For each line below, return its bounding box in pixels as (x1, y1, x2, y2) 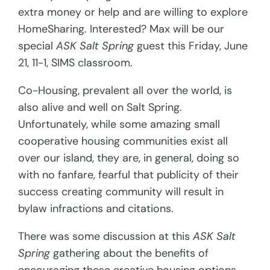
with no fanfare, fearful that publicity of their (18, 168, 239, 183)
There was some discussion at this (18, 229, 193, 244)
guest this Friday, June (134, 39, 248, 54)
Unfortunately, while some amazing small (18, 117, 221, 132)
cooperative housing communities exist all (18, 134, 228, 149)
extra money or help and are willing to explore (18, 5, 248, 20)
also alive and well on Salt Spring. (18, 100, 183, 115)
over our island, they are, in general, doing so (18, 151, 240, 166)
